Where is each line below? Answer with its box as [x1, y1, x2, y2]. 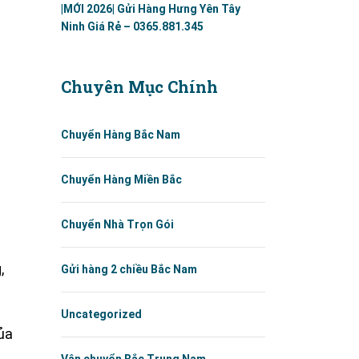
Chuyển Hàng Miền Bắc [61, 173, 182, 186]
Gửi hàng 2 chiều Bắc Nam [61, 263, 197, 276]
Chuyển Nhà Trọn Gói [61, 218, 174, 231]
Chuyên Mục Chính [61, 76, 218, 97]
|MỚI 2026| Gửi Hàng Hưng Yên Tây [61, 2, 240, 15]
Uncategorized [61, 308, 142, 321]
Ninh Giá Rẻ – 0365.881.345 [61, 20, 204, 33]
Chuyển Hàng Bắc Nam [61, 128, 180, 141]
